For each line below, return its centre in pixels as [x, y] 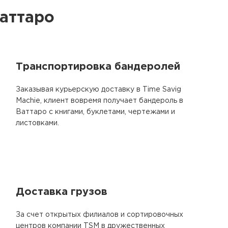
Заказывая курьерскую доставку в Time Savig [98, 90]
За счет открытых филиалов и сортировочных [99, 215]
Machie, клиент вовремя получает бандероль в [99, 101]
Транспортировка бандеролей [98, 67]
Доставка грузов [62, 192]
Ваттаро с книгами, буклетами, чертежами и [95, 112]
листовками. [37, 123]
